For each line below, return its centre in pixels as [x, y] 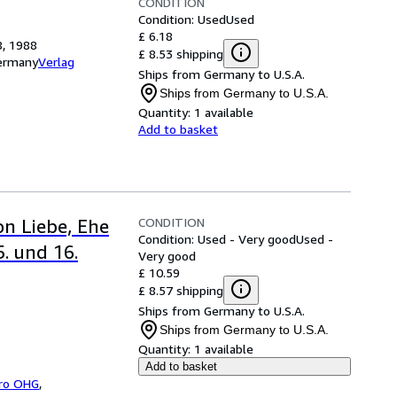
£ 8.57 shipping [181, 290]
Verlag [56, 62]
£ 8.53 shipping [181, 53]
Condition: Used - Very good [217, 239]
